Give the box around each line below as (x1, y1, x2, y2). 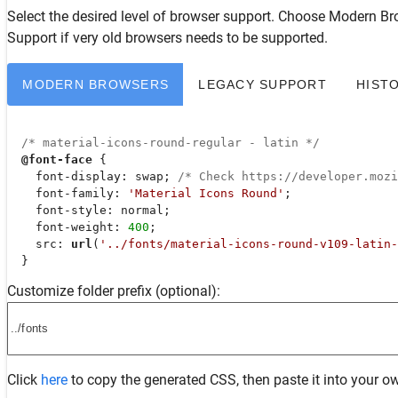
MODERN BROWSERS (22, 76, 169, 92)
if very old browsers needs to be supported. (57, 28, 328, 46)
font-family (36, 186, 114, 200)
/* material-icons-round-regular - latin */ (21, 135, 320, 149)
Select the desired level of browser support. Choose (7, 7, 329, 25)
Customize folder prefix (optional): (7, 282, 220, 299)
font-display (36, 169, 121, 183)
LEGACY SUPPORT (198, 76, 327, 92)
